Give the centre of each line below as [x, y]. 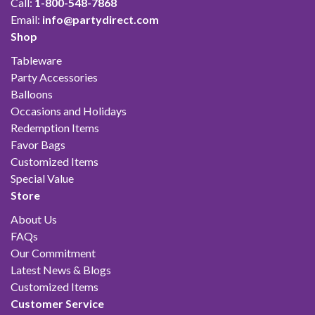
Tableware [36, 60]
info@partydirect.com [101, 19]
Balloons [32, 94]
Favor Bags [38, 144]
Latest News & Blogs [61, 269]
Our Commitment [53, 252]
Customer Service [57, 303]
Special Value [42, 178]
